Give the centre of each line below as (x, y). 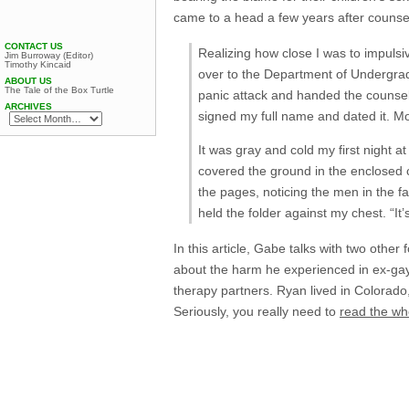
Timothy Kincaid (38, 64)
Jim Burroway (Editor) (49, 55)
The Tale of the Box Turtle (59, 90)
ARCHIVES (28, 106)
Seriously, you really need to (257, 312)
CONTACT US (34, 46)
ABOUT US (28, 81)
